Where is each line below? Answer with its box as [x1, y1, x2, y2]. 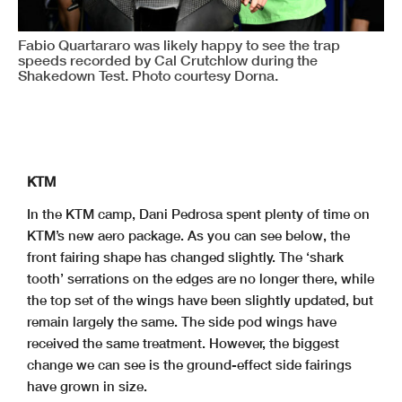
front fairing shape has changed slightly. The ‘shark [27, 249, 344, 266]
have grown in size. [27, 378, 147, 395]
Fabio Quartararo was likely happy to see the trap [18, 36, 340, 54]
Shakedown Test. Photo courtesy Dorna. [18, 66, 278, 84]
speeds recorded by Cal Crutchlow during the [18, 51, 318, 69]
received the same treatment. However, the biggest [27, 335, 339, 352]
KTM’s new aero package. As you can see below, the [27, 227, 350, 244]
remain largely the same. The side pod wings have [27, 313, 336, 330]
